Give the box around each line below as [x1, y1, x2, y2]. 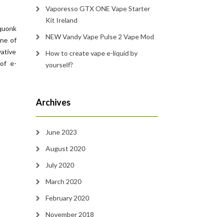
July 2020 [45, 161, 74, 169]
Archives [35, 97, 71, 108]
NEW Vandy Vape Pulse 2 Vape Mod [45, 32, 154, 41]
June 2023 [45, 128, 77, 136]
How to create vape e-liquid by [45, 49, 138, 57]
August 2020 [45, 144, 85, 153]
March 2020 [45, 177, 81, 186]
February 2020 [45, 194, 89, 202]
